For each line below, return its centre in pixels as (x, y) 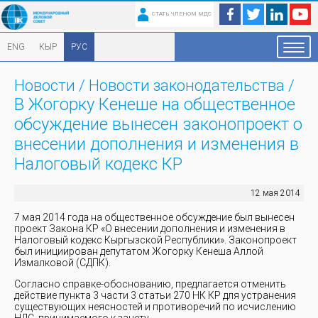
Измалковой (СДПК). (62, 263)
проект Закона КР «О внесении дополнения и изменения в (150, 229)
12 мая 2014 (275, 193)
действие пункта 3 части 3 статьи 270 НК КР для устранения (155, 295)
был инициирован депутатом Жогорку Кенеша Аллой (139, 251)
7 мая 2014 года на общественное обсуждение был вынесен (154, 217)
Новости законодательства (187, 86)
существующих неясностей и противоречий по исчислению (155, 307)
